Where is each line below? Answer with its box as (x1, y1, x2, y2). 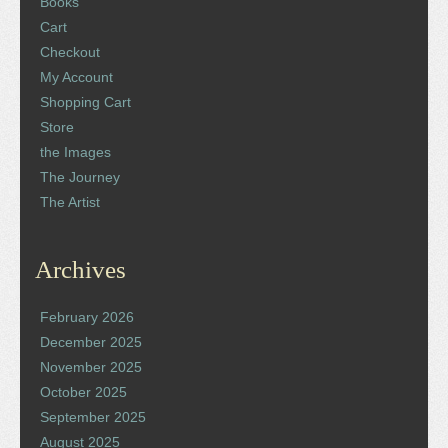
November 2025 (40, 358, 142, 375)
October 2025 (40, 383, 127, 400)
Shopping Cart (40, 93, 131, 110)
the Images (40, 143, 111, 160)
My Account (40, 68, 113, 85)
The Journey (40, 168, 120, 185)
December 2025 (40, 333, 142, 350)
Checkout (40, 43, 100, 60)
